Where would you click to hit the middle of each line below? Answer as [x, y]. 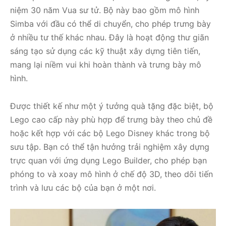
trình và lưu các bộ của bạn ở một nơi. [83, 187]
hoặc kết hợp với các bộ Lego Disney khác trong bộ [110, 133]
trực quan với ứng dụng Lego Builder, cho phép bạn [108, 160]
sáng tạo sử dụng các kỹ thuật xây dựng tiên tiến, [105, 51]
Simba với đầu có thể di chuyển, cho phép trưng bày [110, 23]
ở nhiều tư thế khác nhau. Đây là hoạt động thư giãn [109, 37]
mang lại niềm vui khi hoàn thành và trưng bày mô [106, 64]
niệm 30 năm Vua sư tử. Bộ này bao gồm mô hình [105, 10]
